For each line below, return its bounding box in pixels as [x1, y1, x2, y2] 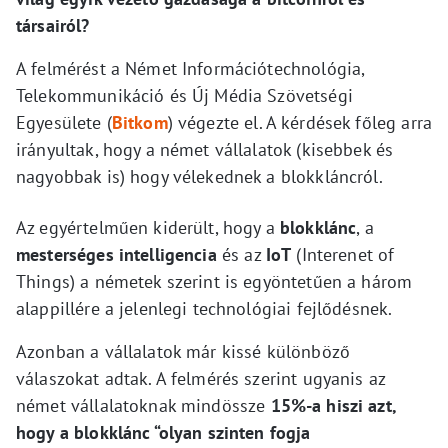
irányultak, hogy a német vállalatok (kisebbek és [16, 137, 394, 161]
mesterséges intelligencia [16, 242, 217, 266]
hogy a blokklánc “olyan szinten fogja [16, 420, 311, 444]
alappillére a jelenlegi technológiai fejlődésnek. [16, 296, 393, 320]
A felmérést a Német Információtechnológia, [16, 56, 365, 80]
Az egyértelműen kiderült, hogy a [16, 215, 280, 239]
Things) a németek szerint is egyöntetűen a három [16, 269, 413, 293]
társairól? [16, 13, 90, 37]
